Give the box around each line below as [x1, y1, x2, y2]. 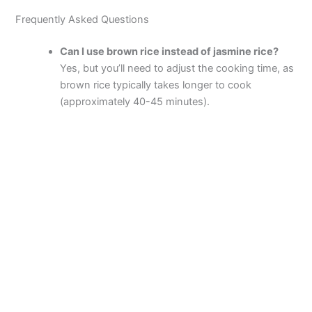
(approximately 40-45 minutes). [60, 95, 210, 109]
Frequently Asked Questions [15, 13, 150, 26]
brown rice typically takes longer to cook [60, 79, 252, 92]
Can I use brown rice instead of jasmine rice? [60, 45, 279, 58]
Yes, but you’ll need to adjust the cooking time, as [60, 62, 295, 75]
